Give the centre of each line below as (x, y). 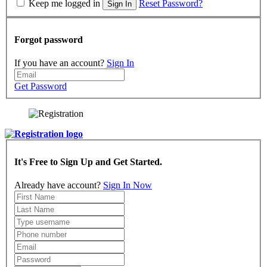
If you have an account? (60, 63)
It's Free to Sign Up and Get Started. (88, 162)
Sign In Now (128, 185)
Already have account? (59, 185)
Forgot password (49, 39)
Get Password (41, 86)
